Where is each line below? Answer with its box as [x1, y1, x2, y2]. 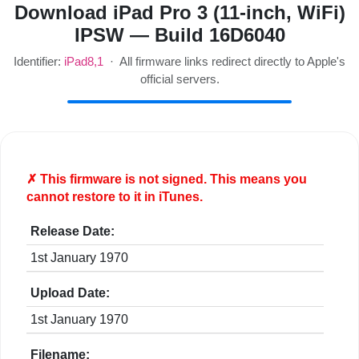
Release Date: [30, 224, 115, 239]
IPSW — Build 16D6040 [74, 24, 285, 46]
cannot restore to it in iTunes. [26, 190, 203, 204]
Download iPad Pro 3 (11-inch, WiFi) [14, 2, 345, 24]
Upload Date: [30, 286, 110, 301]
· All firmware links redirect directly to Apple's [103, 54, 345, 69]
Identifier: [14, 54, 64, 69]
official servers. [139, 72, 220, 87]
